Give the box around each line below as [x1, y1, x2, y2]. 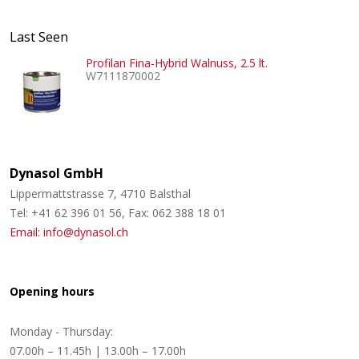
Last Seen [10, 28, 68, 46]
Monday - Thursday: [10, 324, 113, 340]
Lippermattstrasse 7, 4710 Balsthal [10, 186, 191, 202]
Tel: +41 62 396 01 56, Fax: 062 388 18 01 [10, 205, 226, 221]
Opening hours [10, 284, 95, 300]
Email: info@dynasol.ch [10, 224, 128, 240]
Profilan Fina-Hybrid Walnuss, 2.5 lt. [86, 55, 268, 71]
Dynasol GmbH [10, 164, 103, 183]
